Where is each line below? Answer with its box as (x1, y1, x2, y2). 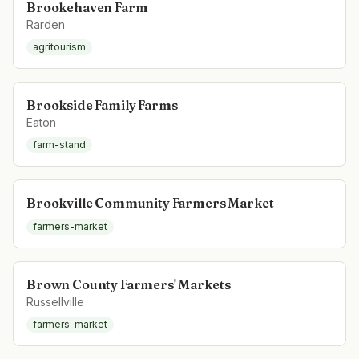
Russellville (26, 295, 84, 309)
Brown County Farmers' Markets (26, 276, 231, 292)
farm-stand (33, 139, 86, 151)
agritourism (33, 41, 86, 53)
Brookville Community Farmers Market (26, 195, 274, 211)
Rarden (26, 18, 65, 31)
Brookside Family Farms (26, 97, 178, 113)
